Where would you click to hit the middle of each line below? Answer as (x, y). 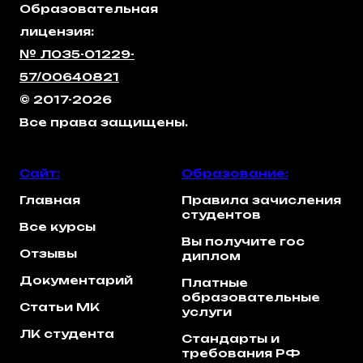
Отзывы (48, 254)
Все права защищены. (104, 122)
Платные (215, 283)
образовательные (251, 297)
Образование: (235, 173)
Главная (50, 200)
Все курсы (58, 227)
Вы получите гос (243, 241)
